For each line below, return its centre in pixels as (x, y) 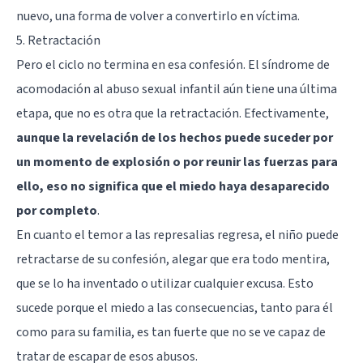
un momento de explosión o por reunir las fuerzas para (177, 162)
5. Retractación (58, 40)
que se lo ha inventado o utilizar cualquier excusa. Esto (165, 283)
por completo (57, 210)
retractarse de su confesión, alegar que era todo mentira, (173, 259)
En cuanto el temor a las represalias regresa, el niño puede (177, 235)
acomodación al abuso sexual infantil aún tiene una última (177, 89)
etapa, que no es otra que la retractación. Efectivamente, (173, 113)
